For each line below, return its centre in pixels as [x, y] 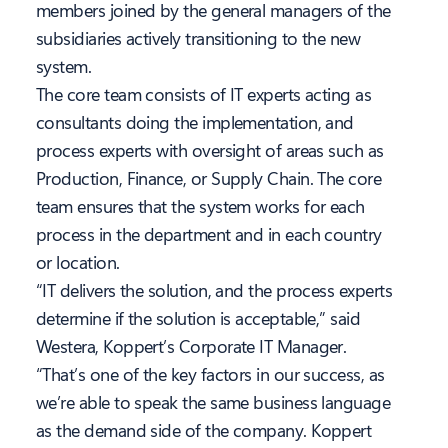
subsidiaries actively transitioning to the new [198, 38]
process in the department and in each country [209, 234]
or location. [78, 262]
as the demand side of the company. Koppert [204, 430]
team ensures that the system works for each [200, 206]
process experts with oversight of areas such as [210, 150]
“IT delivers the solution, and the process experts [214, 290]
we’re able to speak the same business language [213, 402]
